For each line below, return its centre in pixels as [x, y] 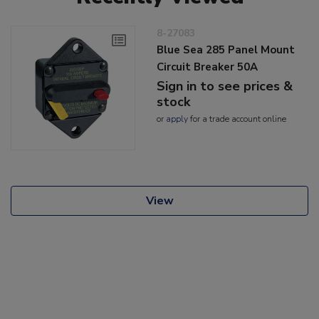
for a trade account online [237, 119]
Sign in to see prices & [225, 86]
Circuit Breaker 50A [208, 67]
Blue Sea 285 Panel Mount [226, 49]
